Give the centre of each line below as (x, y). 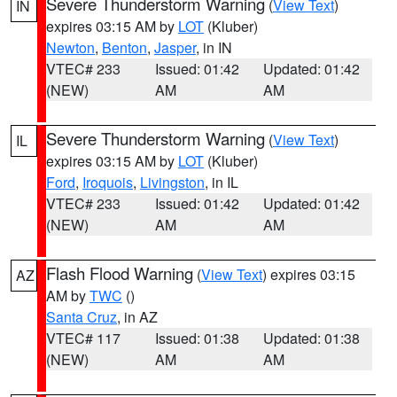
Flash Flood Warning (120, 273)
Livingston (172, 182)
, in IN (214, 47)
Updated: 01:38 (312, 338)
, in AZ (137, 317)
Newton (70, 47)
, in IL (222, 182)
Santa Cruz (82, 317)
